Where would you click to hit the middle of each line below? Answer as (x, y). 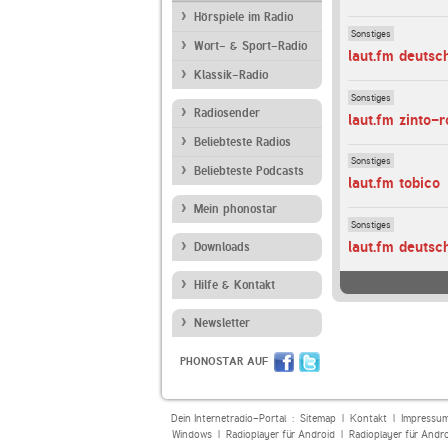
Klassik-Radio (231, 75)
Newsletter (222, 323)
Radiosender (227, 113)
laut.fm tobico (394, 183)
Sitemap (317, 418)
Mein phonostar (235, 209)
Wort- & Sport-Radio (250, 46)
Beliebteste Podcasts (249, 171)
